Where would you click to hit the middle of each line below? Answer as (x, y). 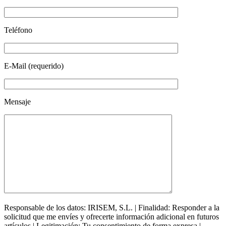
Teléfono (18, 30)
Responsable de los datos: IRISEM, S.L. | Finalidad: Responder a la (112, 207)
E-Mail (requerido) (34, 66)
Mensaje (17, 101)
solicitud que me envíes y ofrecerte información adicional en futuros (111, 216)
